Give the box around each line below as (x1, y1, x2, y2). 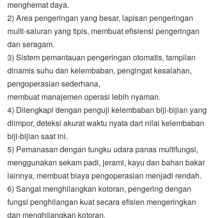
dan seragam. (7, 38, 54, 50)
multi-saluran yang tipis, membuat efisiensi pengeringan (7, 25, 200, 37)
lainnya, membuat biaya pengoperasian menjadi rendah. (7, 170, 201, 182)
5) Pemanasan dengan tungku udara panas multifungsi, (7, 144, 198, 155)
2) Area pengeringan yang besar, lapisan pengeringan (7, 12, 193, 24)
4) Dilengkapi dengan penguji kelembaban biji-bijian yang (7, 104, 207, 116)
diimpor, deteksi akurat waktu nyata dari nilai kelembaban (7, 117, 204, 129)
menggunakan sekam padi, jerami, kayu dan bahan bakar (7, 157, 205, 168)
